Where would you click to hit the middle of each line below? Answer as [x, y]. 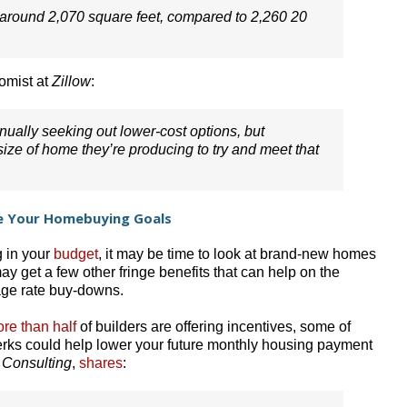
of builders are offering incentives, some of [213, 326]
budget [76, 253]
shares [101, 362]
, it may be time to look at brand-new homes [237, 253]
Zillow [71, 81]
